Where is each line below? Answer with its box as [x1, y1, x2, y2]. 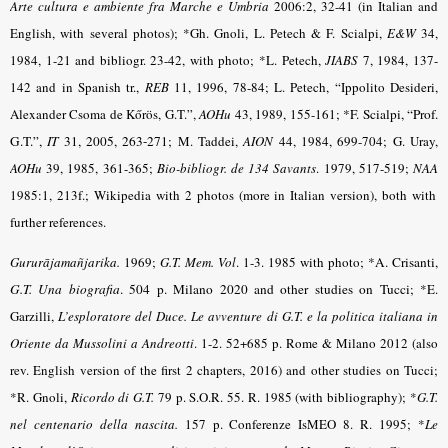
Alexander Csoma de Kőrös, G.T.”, [10, 104, 200, 123]
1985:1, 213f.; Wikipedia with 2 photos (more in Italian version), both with [10, 185, 437, 204]
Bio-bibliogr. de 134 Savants [156, 158, 317, 177]
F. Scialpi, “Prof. [350, 104, 439, 123]
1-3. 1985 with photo [239, 253, 360, 272]
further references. [10, 212, 106, 231]
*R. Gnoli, [10, 388, 71, 407]
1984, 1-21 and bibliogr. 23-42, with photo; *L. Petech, [10, 50, 326, 69]
